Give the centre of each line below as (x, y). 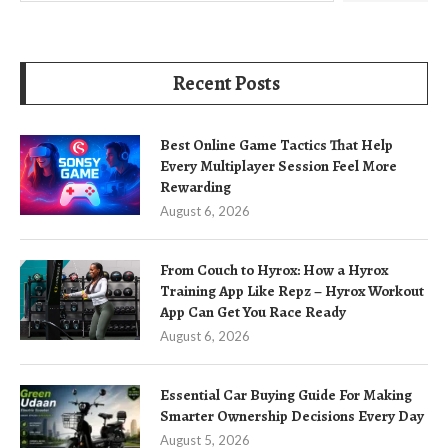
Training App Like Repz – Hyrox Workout (292, 291)
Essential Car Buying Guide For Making (286, 395)
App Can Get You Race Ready (253, 312)
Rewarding (195, 187)
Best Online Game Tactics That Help (276, 145)
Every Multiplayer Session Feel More (278, 166)
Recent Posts (226, 83)
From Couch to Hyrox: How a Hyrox (274, 270)
